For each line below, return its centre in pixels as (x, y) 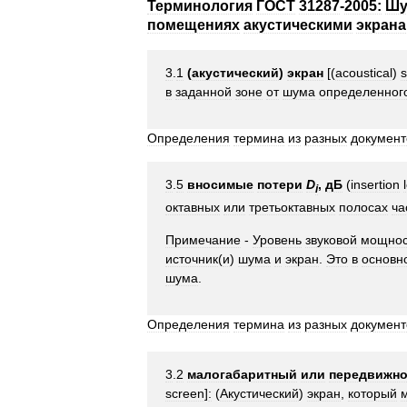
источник (192, 258)
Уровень (277, 239)
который (372, 393)
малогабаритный (242, 374)
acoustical (364, 73)
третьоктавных (292, 207)
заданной (203, 92)
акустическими (298, 25)
